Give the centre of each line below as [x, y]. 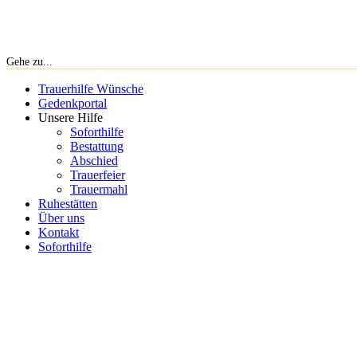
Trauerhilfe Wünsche [91, 89]
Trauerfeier [98, 175]
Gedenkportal [73, 103]
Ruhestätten [68, 204]
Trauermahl [99, 189]
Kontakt [59, 232]
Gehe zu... [29, 62]
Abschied [94, 161]
